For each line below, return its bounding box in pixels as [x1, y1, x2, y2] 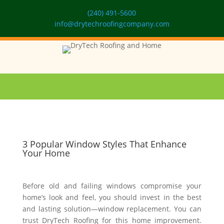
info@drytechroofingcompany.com [54, 19, 169, 28]
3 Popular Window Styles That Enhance [22, 138, 186, 150]
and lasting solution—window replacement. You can [22, 204, 202, 213]
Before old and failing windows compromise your [22, 181, 202, 190]
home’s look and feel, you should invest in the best [22, 192, 202, 202]
